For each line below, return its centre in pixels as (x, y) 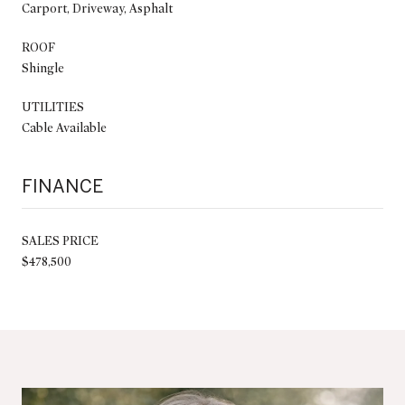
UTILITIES (53, 107)
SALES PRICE (60, 240)
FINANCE (62, 185)
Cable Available (64, 127)
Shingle (43, 68)
